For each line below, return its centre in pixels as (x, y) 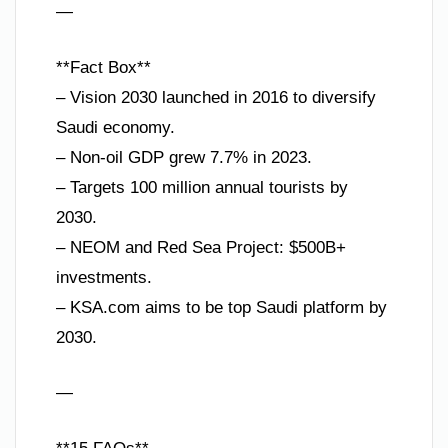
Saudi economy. (115, 127)
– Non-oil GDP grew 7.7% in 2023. (184, 157)
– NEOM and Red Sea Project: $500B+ (201, 247)
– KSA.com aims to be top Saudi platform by (221, 307)
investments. (104, 277)
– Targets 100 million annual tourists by (202, 187)
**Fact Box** (103, 67)
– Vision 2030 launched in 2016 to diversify (216, 97)
